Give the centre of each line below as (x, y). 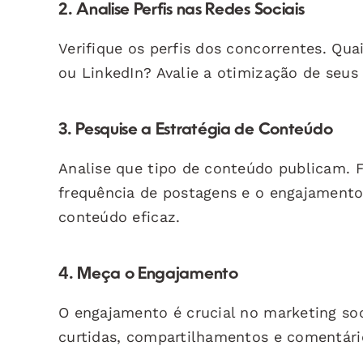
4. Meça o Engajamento (148, 274)
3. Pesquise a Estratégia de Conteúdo (196, 130)
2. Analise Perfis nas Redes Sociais (181, 10)
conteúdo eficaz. (120, 216)
